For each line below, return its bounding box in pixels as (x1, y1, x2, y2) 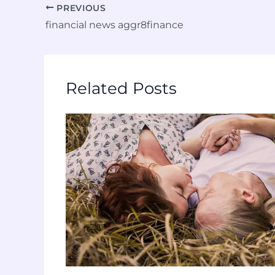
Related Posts (66, 79, 177, 99)
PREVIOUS (53, 2, 106, 13)
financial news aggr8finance (45, 19, 184, 31)
